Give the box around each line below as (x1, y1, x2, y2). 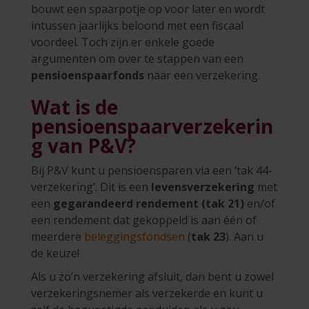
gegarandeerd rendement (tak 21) (53, 195, 244, 211)
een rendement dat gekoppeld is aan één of (31, 212, 257, 228)
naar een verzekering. (144, 67, 260, 83)
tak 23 (191, 228, 226, 244)
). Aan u (226, 228, 263, 244)
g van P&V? (31, 132, 136, 159)
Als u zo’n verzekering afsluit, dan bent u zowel (31, 268, 274, 284)
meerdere (31, 228, 84, 244)
